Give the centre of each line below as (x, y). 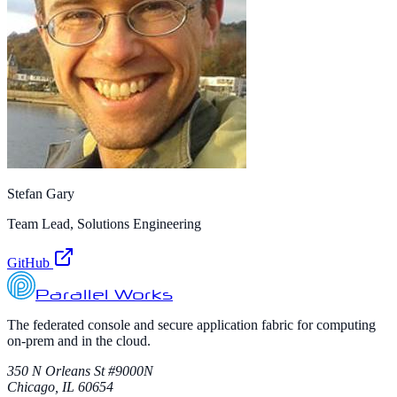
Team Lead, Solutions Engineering (104, 224)
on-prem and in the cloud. (79, 341)
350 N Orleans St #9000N (80, 371)
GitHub (30, 263)
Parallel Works (104, 297)
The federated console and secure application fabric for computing (191, 325)
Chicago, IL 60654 (60, 387)
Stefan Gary (41, 194)
